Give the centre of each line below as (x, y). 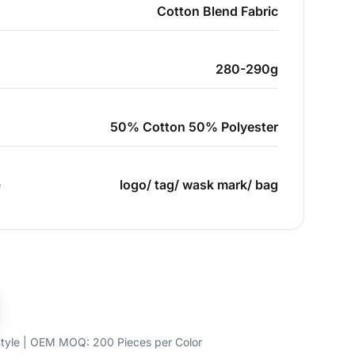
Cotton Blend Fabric (218, 11)
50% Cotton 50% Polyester (194, 127)
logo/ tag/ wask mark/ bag (199, 185)
